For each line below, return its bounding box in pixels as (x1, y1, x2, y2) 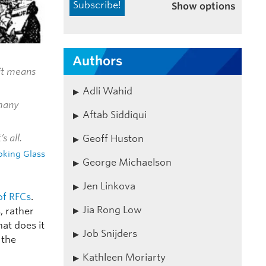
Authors (72, 53, 123, 69)
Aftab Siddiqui (82, 109, 147, 121)
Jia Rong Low (82, 204, 142, 216)
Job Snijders (82, 227, 137, 239)
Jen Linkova (82, 180, 135, 192)
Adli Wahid (82, 85, 132, 97)
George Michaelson (82, 156, 172, 168)
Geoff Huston (82, 132, 144, 144)
